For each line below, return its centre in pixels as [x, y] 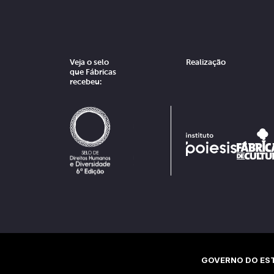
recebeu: [86, 82]
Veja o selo [89, 62]
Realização [206, 62]
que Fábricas [93, 72]
